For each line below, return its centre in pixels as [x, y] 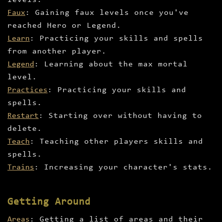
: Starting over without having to [120, 116]
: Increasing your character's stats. [123, 168]
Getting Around [49, 202]
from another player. [57, 52]
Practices [28, 90]
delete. [25, 129]
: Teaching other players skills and [116, 142]
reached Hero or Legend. [64, 26]
